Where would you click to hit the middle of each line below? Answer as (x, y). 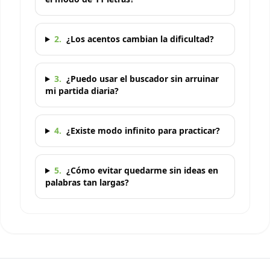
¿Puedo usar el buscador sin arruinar (142, 79)
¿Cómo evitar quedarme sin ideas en (142, 170)
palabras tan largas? (87, 182)
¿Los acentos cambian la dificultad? (140, 39)
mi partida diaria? (82, 91)
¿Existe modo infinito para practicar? (143, 130)
